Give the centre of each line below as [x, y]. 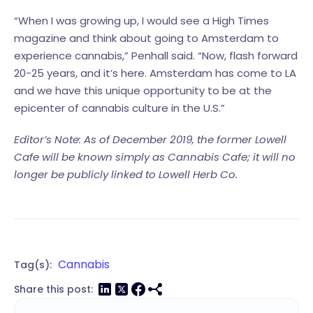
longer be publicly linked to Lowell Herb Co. [126, 175]
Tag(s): [33, 265]
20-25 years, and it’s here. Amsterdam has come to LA [155, 73]
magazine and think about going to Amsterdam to [146, 38]
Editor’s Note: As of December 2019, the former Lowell [150, 140]
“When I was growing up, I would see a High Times [141, 21]
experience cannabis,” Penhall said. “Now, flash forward [156, 56]
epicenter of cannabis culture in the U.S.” [119, 108]
